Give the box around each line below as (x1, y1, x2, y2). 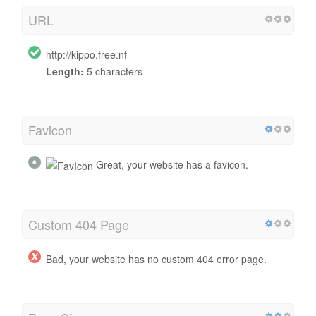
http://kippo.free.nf (46, 47, 127, 61)
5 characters (84, 63, 142, 78)
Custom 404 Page (28, 214, 129, 233)
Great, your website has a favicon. (93, 157, 248, 171)
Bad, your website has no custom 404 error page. (46, 251, 267, 266)
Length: (46, 63, 84, 78)
